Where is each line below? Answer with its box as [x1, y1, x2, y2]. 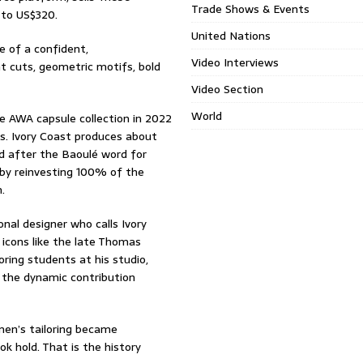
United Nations [191, 27, 271, 45]
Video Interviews [191, 53, 280, 71]
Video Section [191, 80, 264, 98]
